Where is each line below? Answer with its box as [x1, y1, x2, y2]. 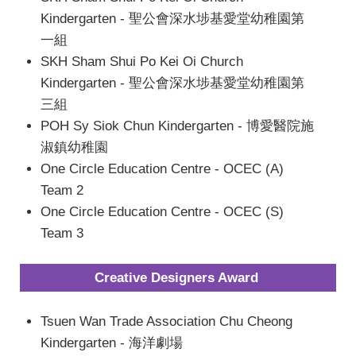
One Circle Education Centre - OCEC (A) [40, 161, 284, 176]
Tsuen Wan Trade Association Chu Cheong [40, 313, 292, 329]
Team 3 [40, 225, 83, 241]
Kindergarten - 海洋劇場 [40, 335, 183, 350]
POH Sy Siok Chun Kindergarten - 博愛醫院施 [40, 118, 314, 133]
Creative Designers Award [94, 270, 258, 286]
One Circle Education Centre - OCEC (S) [40, 203, 284, 219]
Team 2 [40, 182, 83, 198]
